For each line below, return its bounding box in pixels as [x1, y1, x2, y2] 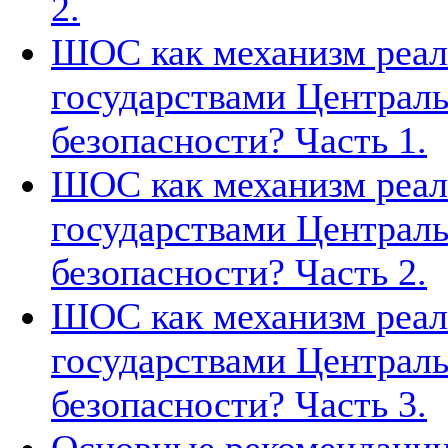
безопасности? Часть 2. [51, 251, 427, 294]
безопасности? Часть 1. [51, 119, 427, 162]
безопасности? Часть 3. [51, 383, 427, 426]
